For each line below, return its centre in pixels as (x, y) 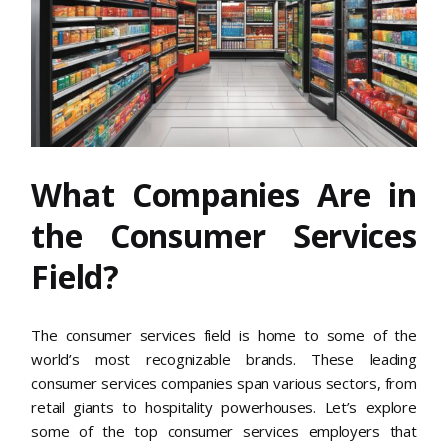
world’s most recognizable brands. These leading (224, 359)
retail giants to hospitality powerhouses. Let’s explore (224, 407)
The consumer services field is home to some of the (224, 335)
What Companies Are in (224, 194)
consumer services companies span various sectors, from (224, 383)
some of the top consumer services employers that (224, 431)
